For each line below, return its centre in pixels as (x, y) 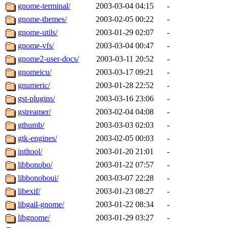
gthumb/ (31, 125)
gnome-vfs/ (36, 46)
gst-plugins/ (36, 99)
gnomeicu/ (35, 72)
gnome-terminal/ (44, 6)
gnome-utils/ (38, 33)
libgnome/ (34, 218)
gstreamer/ (34, 112)
